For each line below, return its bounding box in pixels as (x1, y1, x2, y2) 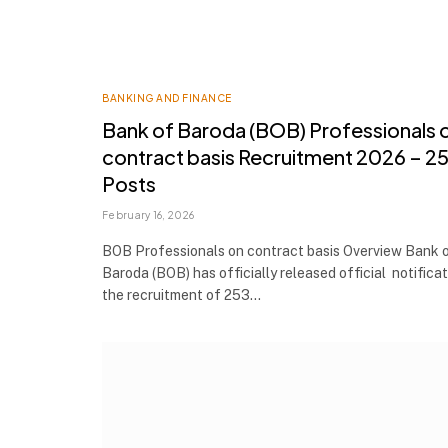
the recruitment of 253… (102, 286, 261, 303)
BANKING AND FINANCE (102, 91, 232, 104)
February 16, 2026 (102, 208, 195, 221)
